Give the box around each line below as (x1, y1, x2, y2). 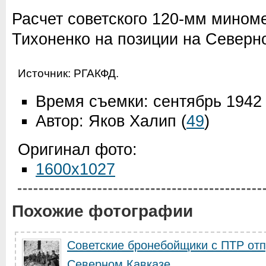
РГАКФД (74, 67, 116, 80)
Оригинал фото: (18, 141, 137, 159)
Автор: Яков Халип (36, 112, 176, 130)
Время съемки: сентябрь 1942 (36, 93, 262, 110)
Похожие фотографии (12, 202, 193, 220)
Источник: (18, 67, 74, 80)
